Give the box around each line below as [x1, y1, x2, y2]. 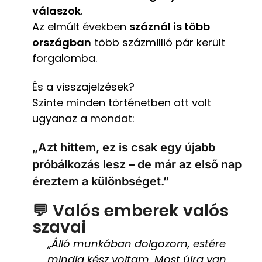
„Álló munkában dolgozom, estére [48, 236, 226, 251]
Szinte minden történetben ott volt [32, 95, 211, 110]
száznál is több [129, 19, 210, 34]
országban [32, 35, 91, 50]
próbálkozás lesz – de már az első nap [32, 157, 242, 171]
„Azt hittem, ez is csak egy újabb [32, 140, 215, 154]
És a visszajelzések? [32, 79, 135, 94]
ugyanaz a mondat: [32, 111, 135, 126]
